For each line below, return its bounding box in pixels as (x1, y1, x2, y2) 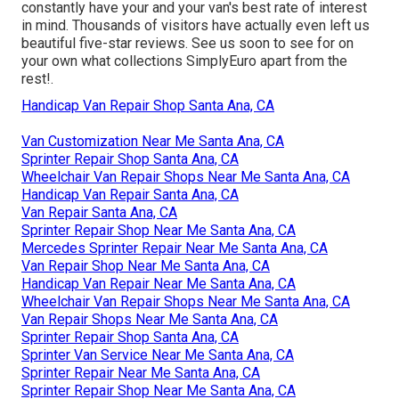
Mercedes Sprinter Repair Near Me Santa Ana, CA (21, 239, 328, 256)
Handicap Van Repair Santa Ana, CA (21, 185, 239, 203)
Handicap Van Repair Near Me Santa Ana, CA (21, 274, 296, 292)
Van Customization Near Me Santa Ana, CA (21, 132, 284, 150)
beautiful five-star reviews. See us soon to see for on (21, 34, 354, 52)
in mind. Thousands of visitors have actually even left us (21, 16, 370, 34)
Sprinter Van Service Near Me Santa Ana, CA (21, 346, 294, 363)
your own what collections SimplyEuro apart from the (21, 52, 347, 69)
